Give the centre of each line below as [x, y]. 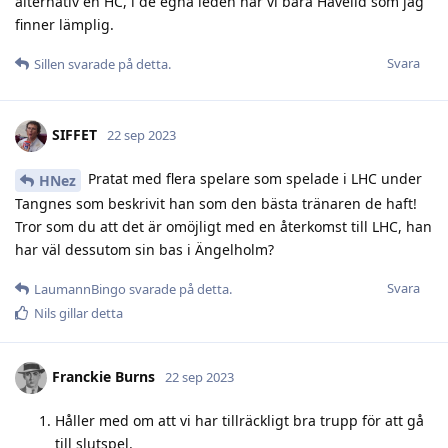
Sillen [49, 64]
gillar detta [89, 313]
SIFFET [74, 135]
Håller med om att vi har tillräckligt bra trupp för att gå [239, 421]
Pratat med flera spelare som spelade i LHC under [253, 179]
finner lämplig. [64, 25]
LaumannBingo [80, 289]
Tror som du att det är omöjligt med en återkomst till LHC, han [223, 227]
